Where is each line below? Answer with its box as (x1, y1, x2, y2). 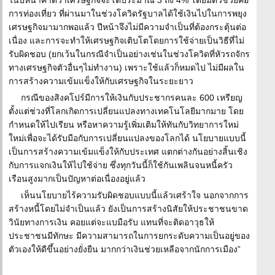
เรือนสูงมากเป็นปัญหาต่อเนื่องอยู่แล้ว (9, 174, 145, 184)
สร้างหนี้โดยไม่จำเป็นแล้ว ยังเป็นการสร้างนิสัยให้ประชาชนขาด (9, 204, 248, 214)
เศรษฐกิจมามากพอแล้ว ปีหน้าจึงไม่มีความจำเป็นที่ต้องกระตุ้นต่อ (9, 22, 246, 32)
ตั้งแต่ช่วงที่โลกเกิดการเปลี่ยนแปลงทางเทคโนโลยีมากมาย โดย (9, 106, 244, 116)
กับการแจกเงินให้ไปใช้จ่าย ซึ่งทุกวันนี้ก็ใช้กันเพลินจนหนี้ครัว (9, 160, 233, 170)
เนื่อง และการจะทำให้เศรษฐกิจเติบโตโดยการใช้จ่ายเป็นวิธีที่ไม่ (9, 36, 244, 45)
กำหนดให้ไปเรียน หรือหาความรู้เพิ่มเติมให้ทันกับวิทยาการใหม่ (9, 120, 239, 130)
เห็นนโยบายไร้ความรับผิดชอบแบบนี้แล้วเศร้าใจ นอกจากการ (21, 190, 249, 200)
